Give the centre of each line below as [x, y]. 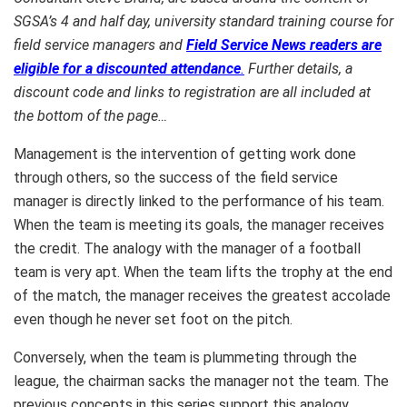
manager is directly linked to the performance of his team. [199, 201]
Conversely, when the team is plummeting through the [185, 357]
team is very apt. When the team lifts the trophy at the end [203, 272]
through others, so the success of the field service [176, 177]
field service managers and [100, 45]
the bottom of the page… [90, 115]
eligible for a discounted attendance [127, 68]
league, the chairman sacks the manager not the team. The [201, 381]
